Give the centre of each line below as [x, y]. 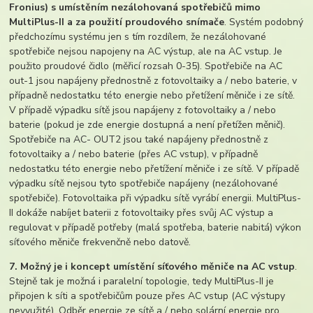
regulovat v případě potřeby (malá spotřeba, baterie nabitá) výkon [155, 227]
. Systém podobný [264, 22]
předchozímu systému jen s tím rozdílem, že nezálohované [138, 36]
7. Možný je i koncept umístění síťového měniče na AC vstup [152, 266]
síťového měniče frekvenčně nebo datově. [100, 242]
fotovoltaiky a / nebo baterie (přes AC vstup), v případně [134, 154]
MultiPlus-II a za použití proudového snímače [117, 22]
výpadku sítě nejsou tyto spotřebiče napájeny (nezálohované [144, 183]
